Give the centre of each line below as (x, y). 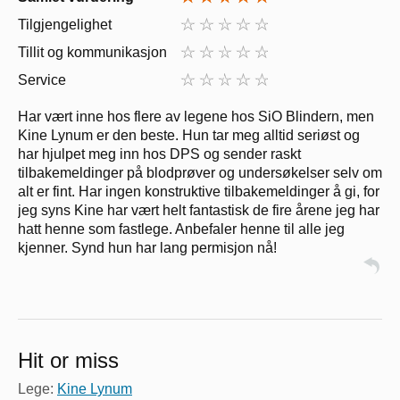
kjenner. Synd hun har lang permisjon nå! (147, 247)
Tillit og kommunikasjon (92, 52)
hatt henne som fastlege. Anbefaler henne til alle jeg (181, 229)
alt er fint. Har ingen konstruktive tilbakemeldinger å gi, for (199, 191)
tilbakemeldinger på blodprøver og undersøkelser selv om (200, 172)
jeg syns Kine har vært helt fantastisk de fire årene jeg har (199, 210)
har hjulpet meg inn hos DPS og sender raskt (159, 154)
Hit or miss (68, 360)
